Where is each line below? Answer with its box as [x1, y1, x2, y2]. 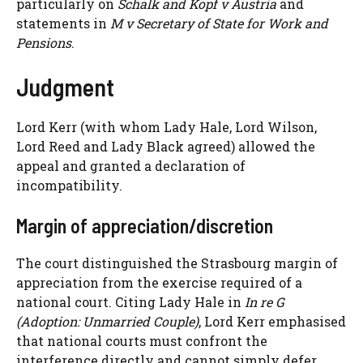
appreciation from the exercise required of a [16, 274, 302, 292]
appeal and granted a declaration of [16, 157, 246, 175]
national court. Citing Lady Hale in [16, 293, 245, 311]
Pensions [16, 34, 71, 52]
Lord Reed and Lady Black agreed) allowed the [16, 138, 315, 156]
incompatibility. [16, 177, 122, 194]
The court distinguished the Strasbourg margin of [16, 254, 338, 272]
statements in [16, 15, 110, 32]
